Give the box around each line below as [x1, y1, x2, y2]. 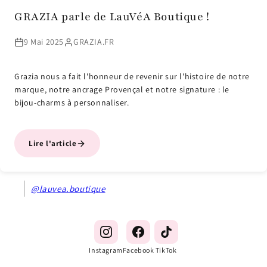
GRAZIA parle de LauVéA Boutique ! [14, 10, 210, 24]
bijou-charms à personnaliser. [14, 97, 129, 108]
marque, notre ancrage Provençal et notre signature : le [14, 84, 230, 95]
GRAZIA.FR [73, 36, 114, 47]
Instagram [89, 246, 123, 254]
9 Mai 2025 [24, 36, 64, 47]
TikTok [155, 246, 177, 254]
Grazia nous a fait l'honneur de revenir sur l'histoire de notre [14, 71, 250, 82]
